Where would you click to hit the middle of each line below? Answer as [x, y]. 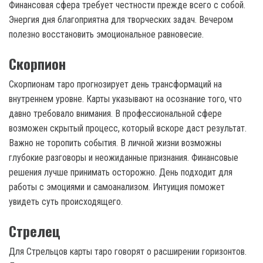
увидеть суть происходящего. [66, 201]
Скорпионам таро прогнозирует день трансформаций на [115, 84]
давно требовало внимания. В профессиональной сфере [115, 113]
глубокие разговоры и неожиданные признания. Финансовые [124, 157]
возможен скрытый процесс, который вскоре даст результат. [128, 128]
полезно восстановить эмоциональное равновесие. [106, 34]
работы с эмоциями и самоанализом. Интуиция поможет [117, 187]
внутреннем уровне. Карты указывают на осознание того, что [125, 99]
